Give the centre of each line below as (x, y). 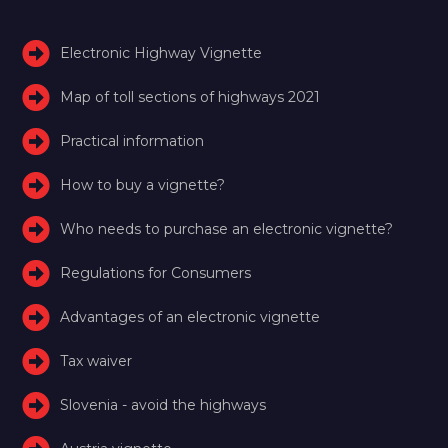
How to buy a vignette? (143, 184)
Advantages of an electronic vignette (190, 316)
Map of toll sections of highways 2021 (190, 96)
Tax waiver (96, 360)
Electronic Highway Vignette (161, 52)
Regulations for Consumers (156, 272)
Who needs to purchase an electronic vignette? (227, 228)
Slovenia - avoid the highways (163, 404)
